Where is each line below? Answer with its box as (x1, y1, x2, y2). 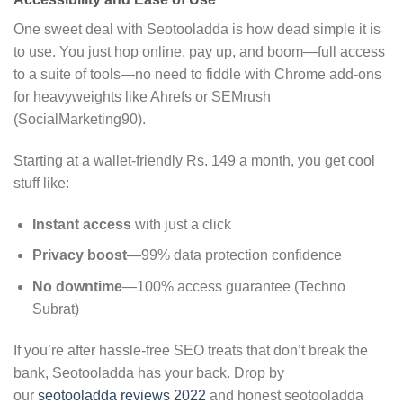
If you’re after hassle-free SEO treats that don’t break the (13, 342, 368, 358)
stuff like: (13, 175, 69, 191)
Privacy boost (31, 247, 127, 264)
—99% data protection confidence (126, 247, 342, 264)
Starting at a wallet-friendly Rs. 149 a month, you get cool (13, 152, 375, 168)
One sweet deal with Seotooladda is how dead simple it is (13, 22, 381, 37)
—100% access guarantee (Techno (121, 278, 345, 294)
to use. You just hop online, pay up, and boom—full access (13, 44, 385, 59)
